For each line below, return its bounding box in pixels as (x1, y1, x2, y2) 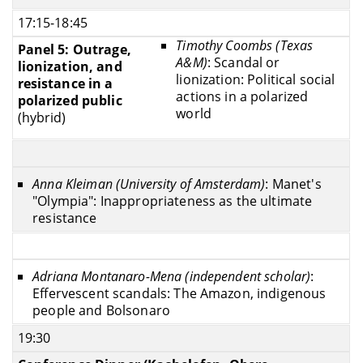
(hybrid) (17, 108, 66, 126)
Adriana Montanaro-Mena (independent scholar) (32, 267, 311, 286)
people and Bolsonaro (32, 301, 170, 320)
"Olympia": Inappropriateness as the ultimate (32, 192, 313, 211)
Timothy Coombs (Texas (176, 36, 314, 54)
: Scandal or (207, 53, 280, 71)
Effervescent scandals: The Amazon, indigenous (32, 284, 327, 303)
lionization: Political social (176, 70, 335, 88)
